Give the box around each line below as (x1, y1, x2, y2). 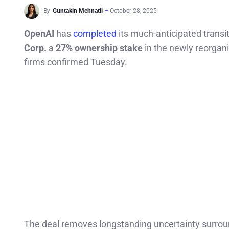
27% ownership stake (56, 42, 143, 53)
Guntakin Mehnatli (53, 7, 103, 15)
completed (73, 28, 119, 39)
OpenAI (24, 28, 54, 39)
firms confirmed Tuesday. (24, 57, 127, 67)
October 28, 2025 (110, 7, 157, 15)
